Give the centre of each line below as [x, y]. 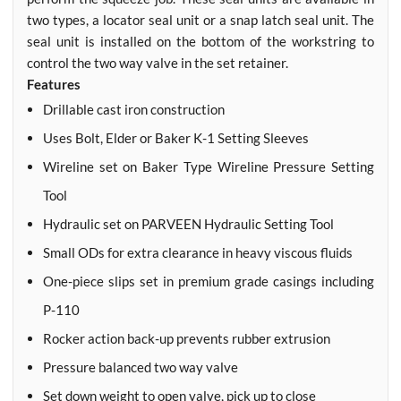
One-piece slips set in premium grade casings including [209, 281]
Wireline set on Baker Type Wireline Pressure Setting [209, 166]
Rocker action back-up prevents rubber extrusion [187, 338]
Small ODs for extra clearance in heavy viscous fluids [198, 252]
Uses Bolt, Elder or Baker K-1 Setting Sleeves [176, 138]
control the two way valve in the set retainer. [158, 63]
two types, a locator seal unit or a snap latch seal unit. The [200, 20]
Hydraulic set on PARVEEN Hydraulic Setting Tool [188, 224]
